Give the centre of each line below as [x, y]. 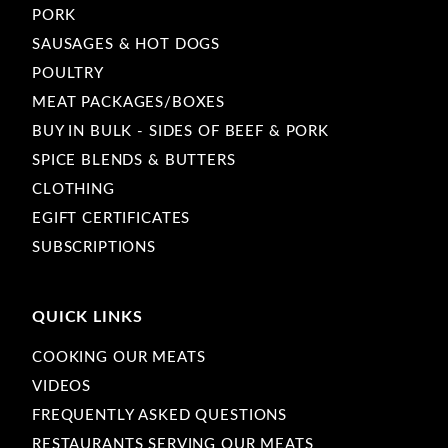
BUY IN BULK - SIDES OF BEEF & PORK [180, 131]
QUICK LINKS [87, 316]
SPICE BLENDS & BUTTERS [134, 160]
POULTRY [68, 73]
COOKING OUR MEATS [119, 357]
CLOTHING [73, 189]
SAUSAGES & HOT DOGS [126, 44]
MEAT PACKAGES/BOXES [129, 102]
